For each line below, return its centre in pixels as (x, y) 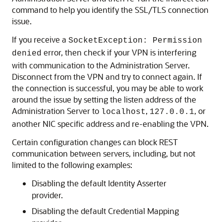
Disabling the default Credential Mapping (105, 211)
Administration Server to (56, 111)
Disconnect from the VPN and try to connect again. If (107, 77)
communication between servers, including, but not (104, 153)
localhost (123, 112)
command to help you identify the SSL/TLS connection (110, 10)
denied (27, 54)
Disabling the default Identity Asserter (99, 183)
